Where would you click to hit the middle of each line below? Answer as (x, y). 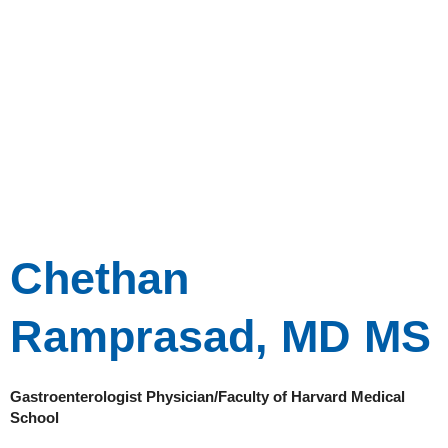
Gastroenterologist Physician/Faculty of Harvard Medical (207, 397)
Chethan (99, 279)
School (34, 418)
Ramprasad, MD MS (220, 337)
